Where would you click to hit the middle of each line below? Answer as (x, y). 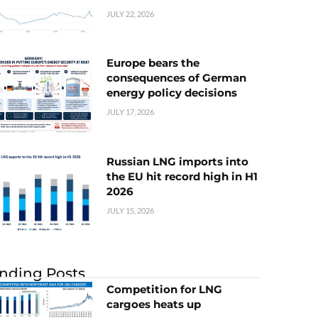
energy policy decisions (172, 93)
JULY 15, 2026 (130, 210)
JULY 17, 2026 (130, 112)
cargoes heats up (154, 304)
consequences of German (176, 78)
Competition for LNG (164, 289)
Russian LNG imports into (177, 161)
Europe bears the (153, 63)
